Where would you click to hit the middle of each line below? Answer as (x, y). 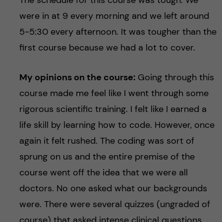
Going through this (174, 77)
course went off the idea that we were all (103, 172)
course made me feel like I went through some (114, 93)
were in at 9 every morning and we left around (114, 16)
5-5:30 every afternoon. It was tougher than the (118, 31)
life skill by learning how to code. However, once (117, 125)
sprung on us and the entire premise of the (107, 156)
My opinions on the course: (77, 77)
